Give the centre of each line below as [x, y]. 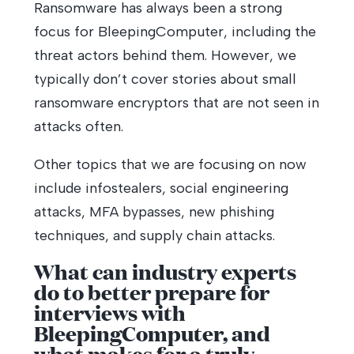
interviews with [109, 313]
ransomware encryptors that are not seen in [176, 103]
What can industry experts [165, 271]
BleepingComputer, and [152, 333]
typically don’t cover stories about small [165, 79]
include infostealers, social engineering [161, 188]
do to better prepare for [151, 292]
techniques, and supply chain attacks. [154, 235]
